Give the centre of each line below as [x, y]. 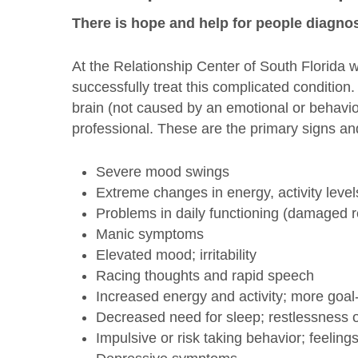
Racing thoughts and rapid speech [205, 276]
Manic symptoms [150, 234]
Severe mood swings [163, 172]
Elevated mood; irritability [177, 255]
